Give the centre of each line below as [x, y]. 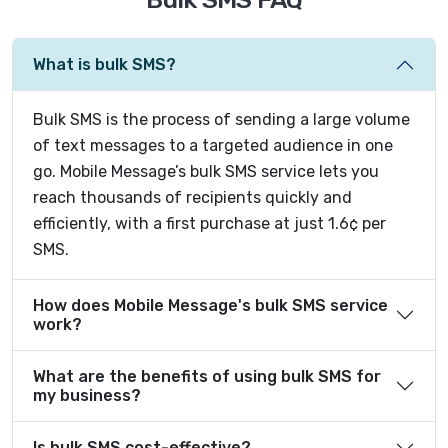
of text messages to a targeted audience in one [213, 145]
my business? [87, 395]
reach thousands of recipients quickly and [192, 197]
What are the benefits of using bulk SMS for [207, 376]
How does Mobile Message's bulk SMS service [210, 305]
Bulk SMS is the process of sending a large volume [221, 119]
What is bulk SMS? [104, 65]
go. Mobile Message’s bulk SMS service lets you [206, 171]
